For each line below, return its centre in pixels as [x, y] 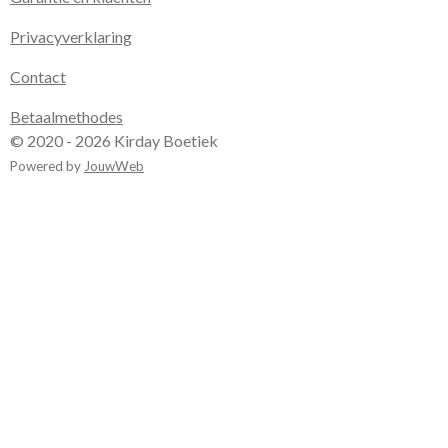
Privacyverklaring [71, 37]
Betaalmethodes [66, 117]
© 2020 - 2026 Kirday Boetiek [114, 141]
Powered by [47, 166]
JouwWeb [114, 166]
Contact [38, 77]
